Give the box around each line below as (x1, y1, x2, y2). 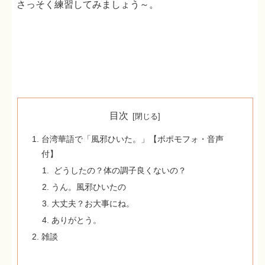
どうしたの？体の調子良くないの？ (51, 166, 187, 176)
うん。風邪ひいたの (51, 182, 127, 192)
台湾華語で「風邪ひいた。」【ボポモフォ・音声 (41, 134, 224, 144)
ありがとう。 (51, 215, 102, 225)
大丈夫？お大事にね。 (51, 198, 135, 208)
